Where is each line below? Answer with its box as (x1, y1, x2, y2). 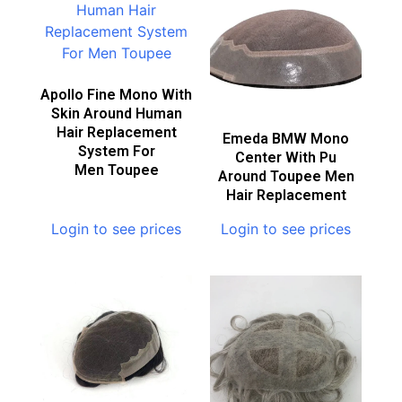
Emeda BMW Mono (223, 130, 349, 147)
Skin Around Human (50, 105, 182, 122)
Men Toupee (74, 162, 159, 179)
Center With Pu (235, 149, 336, 166)
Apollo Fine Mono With (40, 86, 192, 103)
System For (77, 143, 155, 160)
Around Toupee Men (217, 168, 354, 185)
